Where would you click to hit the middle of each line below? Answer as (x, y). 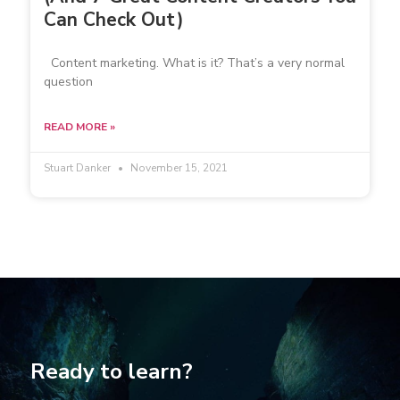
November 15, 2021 (178, 168)
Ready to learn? (112, 372)
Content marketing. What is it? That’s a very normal (194, 63)
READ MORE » (79, 127)
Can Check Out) (114, 20)
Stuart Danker (79, 168)
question (68, 82)
